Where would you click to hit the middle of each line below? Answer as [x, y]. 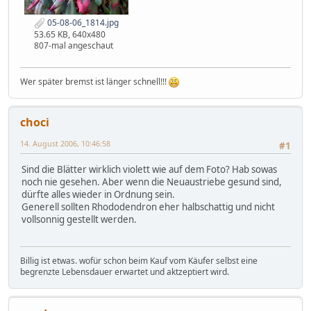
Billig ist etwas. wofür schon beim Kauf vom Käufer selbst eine [139, 260]
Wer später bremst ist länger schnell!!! [94, 82]
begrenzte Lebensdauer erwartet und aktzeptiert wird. [125, 271]
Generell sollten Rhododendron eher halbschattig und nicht [148, 207]
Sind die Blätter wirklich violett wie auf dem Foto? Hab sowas [149, 170]
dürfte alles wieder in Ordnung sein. [98, 195]
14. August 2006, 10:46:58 [65, 143]
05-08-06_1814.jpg [82, 23]
